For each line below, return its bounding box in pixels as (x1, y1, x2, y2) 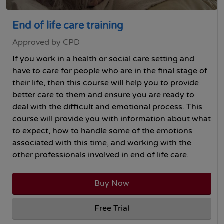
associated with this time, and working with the (12, 138, 191, 148)
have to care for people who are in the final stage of (12, 66, 207, 76)
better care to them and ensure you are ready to (12, 90, 194, 100)
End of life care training (12, 20, 123, 32)
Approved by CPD (12, 37, 80, 47)
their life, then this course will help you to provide (12, 78, 199, 88)
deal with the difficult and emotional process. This (12, 102, 202, 112)
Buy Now (94, 178, 129, 188)
